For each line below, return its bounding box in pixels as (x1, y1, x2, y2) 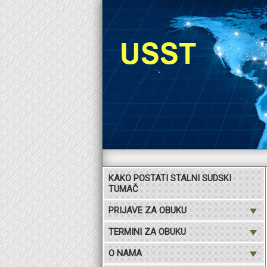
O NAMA (108, 248, 142, 259)
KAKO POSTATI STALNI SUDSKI (108, 173, 231, 184)
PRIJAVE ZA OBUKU (108, 205, 187, 216)
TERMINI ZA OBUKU (108, 226, 186, 237)
